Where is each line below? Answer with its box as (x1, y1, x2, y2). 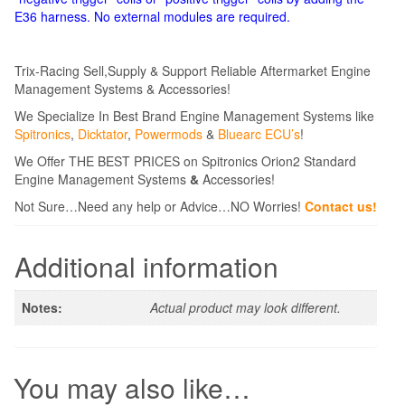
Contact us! (305, 196, 377, 215)
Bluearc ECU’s (218, 124, 300, 143)
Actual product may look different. (150, 297, 341, 316)
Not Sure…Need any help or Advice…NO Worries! (14, 196, 305, 215)
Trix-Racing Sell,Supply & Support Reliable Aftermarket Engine (14, 61, 371, 80)
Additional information (14, 246, 278, 286)
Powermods (135, 124, 202, 143)
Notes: (22, 297, 62, 316)
